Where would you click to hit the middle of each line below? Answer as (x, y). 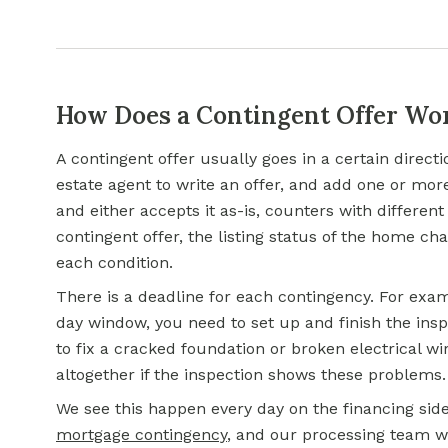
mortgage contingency (141, 434)
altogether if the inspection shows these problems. (251, 374)
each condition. (114, 262)
